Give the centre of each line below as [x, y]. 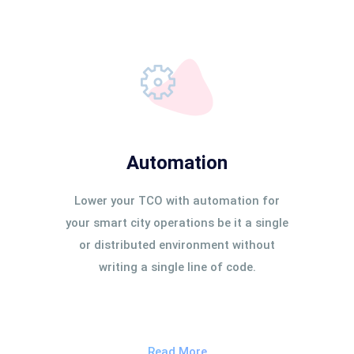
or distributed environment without [177, 245]
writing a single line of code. [177, 267]
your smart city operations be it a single [177, 223]
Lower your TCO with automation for [177, 201]
